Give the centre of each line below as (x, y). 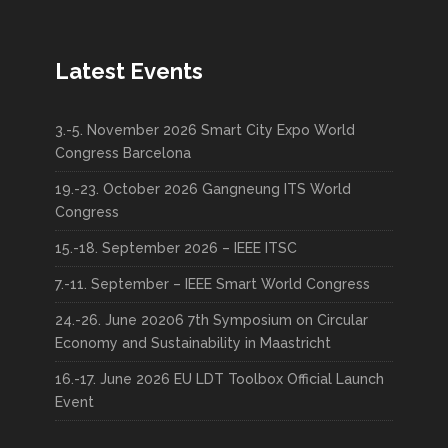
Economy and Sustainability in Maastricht (193, 343)
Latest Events (129, 71)
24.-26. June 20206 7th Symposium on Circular (211, 320)
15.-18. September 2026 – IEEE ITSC (176, 248)
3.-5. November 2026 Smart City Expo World (205, 130)
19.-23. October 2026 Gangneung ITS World (203, 189)
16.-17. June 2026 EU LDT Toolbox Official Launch (219, 379)
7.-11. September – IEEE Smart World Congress (212, 284)
